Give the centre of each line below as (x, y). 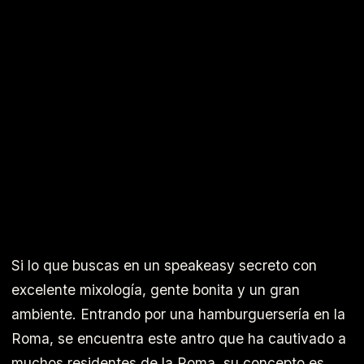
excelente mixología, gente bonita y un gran (156, 289)
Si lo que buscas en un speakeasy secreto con (164, 265)
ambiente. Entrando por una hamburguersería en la (178, 314)
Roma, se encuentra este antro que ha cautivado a (179, 338)
